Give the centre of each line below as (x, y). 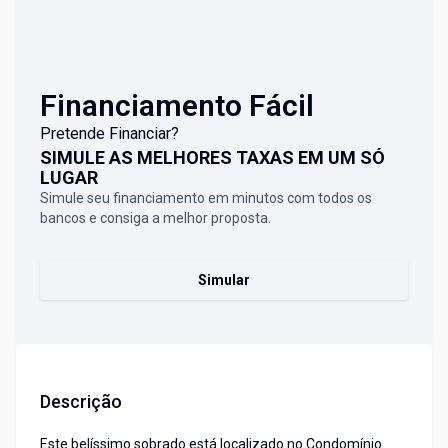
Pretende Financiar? (109, 134)
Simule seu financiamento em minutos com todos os (206, 198)
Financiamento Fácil (177, 106)
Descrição (81, 402)
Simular (224, 280)
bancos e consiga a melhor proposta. (155, 218)
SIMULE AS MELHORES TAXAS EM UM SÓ (212, 158)
